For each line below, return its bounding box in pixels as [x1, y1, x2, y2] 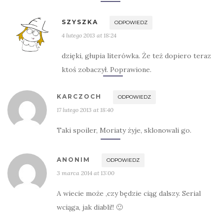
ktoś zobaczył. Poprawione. [62, 65, 151, 74]
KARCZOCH [57, 93, 102, 100]
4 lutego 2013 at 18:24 [62, 32, 116, 39]
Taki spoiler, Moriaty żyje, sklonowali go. [57, 126, 191, 135]
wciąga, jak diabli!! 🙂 [57, 203, 123, 212]
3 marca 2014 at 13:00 [57, 169, 114, 177]
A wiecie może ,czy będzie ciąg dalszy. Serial [57, 189, 201, 198]
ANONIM [57, 156, 90, 163]
